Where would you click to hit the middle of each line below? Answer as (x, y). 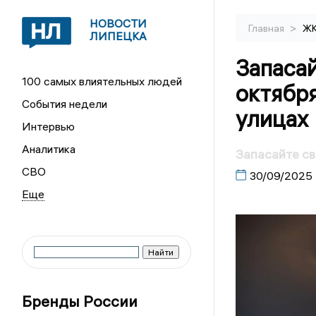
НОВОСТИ (119, 23)
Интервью (49, 126)
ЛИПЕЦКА (119, 36)
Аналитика (49, 149)
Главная (267, 28)
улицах (272, 119)
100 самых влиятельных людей (102, 81)
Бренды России (80, 301)
